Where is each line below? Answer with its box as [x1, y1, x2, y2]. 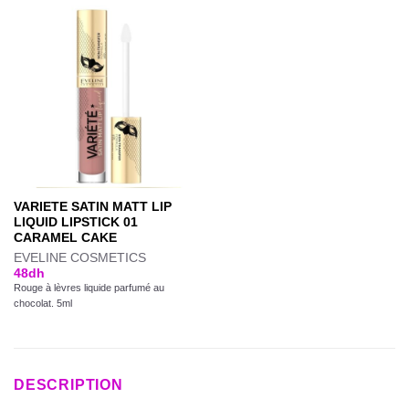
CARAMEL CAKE [13, 230, 117, 245]
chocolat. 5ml [13, 298, 72, 309]
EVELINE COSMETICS [13, 251, 146, 266]
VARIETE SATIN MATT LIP [13, 199, 172, 214]
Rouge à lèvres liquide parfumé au [13, 282, 164, 294]
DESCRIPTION [14, 376, 123, 393]
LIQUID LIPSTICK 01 [13, 215, 138, 229]
